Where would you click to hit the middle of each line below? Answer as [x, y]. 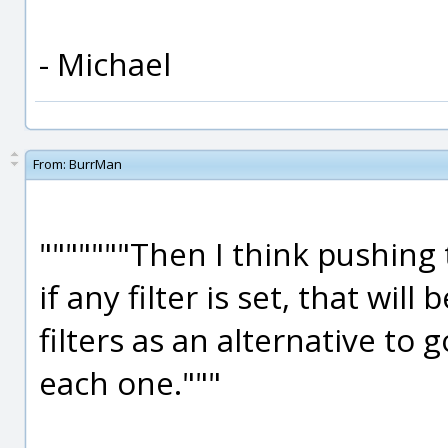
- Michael [105, 63]
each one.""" [130, 382]
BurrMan [95, 164]
